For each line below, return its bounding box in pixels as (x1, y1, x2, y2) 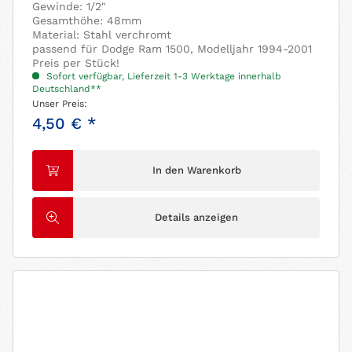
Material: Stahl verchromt (32, 27, 172, 41)
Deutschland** (32, 82, 102, 94)
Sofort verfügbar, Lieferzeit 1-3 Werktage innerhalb (43, 70, 282, 82)
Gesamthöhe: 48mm (32, 13, 142, 27)
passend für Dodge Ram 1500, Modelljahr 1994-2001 (32, 42, 313, 55)
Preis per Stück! (32, 56, 120, 69)
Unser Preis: (32, 97, 88, 109)
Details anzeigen (155, 211, 239, 223)
